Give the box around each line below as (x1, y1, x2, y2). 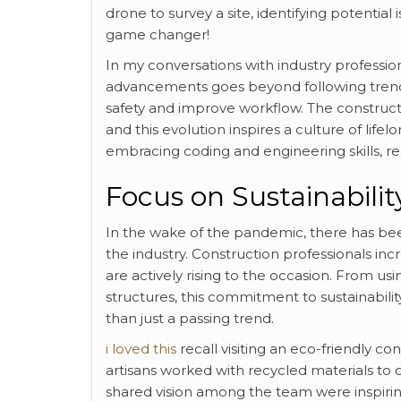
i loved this (106, 340, 176, 357)
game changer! (106, 26, 209, 43)
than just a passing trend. (106, 310, 274, 327)
